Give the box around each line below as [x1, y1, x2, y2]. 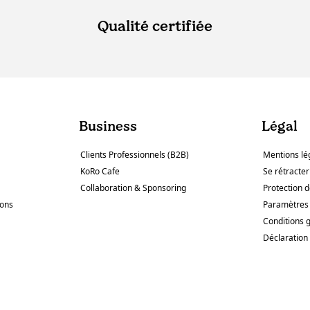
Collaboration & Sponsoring [80, 182, 186, 194]
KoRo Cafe [80, 165, 120, 178]
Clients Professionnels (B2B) [80, 149, 189, 161]
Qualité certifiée [98, 17, 212, 36]
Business [78, 118, 137, 135]
